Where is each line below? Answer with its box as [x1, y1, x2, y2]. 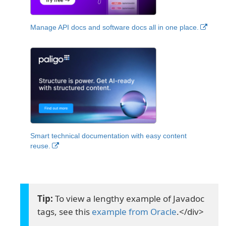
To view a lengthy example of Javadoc [55, 192, 204, 204]
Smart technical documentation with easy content [30, 131, 187, 140]
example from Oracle [92, 205, 177, 217]
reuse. [30, 141, 50, 150]
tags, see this [37, 205, 92, 217]
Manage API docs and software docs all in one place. [30, 23, 199, 31]
